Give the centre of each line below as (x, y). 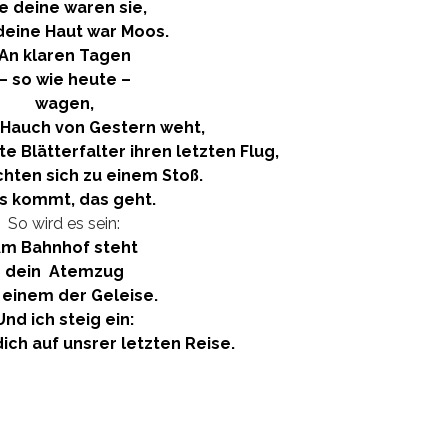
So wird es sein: (64, 223)
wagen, (64, 103)
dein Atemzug (64, 271)
